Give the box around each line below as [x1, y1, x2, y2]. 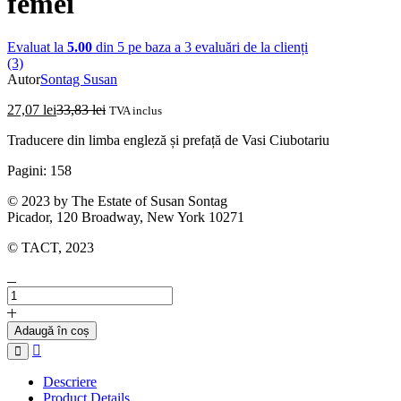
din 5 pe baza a [92, 39, 184, 55]
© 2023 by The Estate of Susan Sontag [7, 193, 227, 209]
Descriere [43, 374, 97, 390]
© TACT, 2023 [7, 240, 94, 256]
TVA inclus [109, 104, 162, 118]
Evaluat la [7, 39, 67, 55]
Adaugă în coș [14, 324, 90, 338]
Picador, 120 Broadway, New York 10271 [7, 209, 244, 226]
